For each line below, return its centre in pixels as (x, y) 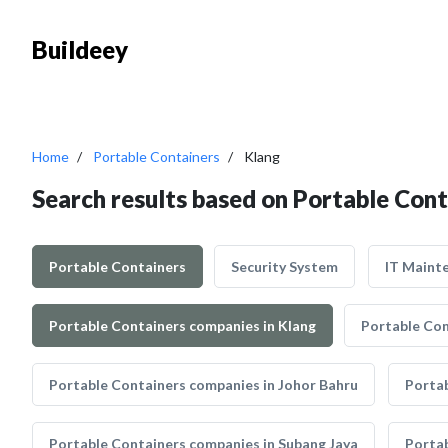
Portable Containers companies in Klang (182, 325)
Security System (284, 266)
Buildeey (80, 49)
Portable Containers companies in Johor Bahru (203, 384)
